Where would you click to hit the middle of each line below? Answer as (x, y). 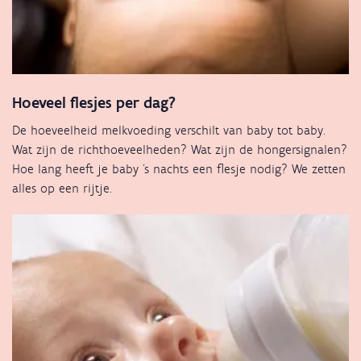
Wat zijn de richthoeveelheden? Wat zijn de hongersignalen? (180, 149)
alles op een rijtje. (62, 188)
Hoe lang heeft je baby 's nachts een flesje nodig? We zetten (179, 168)
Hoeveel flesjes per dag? (94, 102)
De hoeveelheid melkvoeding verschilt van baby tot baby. (169, 130)
